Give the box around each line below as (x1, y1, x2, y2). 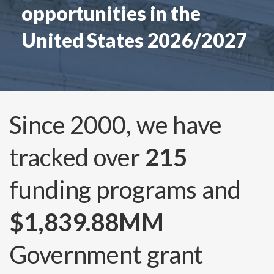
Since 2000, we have (9, 109, 223, 139)
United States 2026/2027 (21, 28, 248, 52)
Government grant (9, 239, 204, 269)
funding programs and (9, 174, 241, 204)
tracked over (9, 142, 145, 172)
